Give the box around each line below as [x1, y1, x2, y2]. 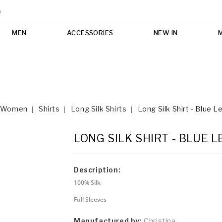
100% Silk [74, 178, 101, 187]
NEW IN [153, 28, 178, 37]
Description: [74, 165, 121, 174]
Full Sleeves [74, 195, 107, 204]
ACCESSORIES [66, 28, 113, 37]
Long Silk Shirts [70, 104, 127, 113]
